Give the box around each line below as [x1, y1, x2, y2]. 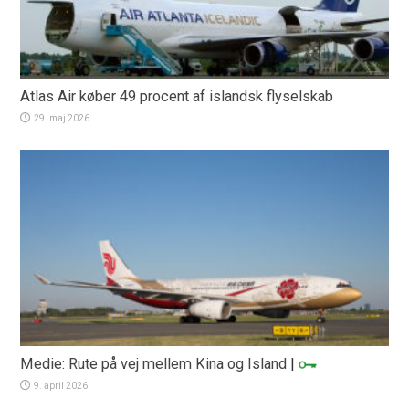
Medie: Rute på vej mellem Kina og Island [20, 354, 288, 372]
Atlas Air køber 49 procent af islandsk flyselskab [20, 87, 334, 105]
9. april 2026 [34, 380, 89, 391]
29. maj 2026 [34, 112, 90, 123]
